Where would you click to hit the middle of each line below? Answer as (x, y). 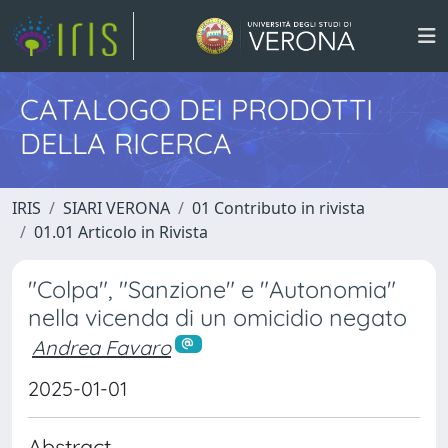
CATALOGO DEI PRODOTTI (196, 109)
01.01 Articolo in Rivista (121, 232)
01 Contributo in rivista (278, 208)
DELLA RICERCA (126, 143)
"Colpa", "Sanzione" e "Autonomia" (212, 289)
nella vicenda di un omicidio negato (217, 317)
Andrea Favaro (101, 347)
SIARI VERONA (116, 208)
